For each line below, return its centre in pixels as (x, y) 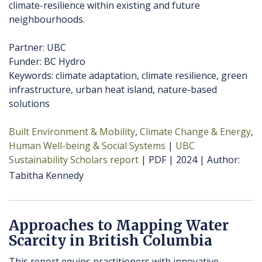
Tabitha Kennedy (46, 176)
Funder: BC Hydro (47, 62)
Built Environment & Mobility (72, 132)
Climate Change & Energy (195, 132)
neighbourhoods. (47, 20)
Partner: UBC (37, 48)
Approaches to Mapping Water (119, 226)
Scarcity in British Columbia (111, 241)
